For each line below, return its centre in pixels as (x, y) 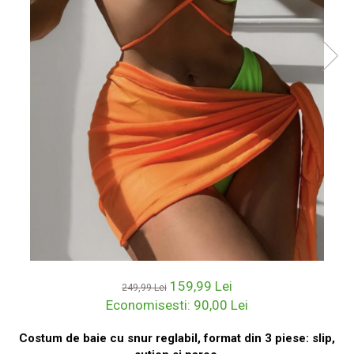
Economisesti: (150, 305)
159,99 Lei (201, 286)
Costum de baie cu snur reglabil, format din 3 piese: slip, (177, 338)
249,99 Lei (144, 288)
